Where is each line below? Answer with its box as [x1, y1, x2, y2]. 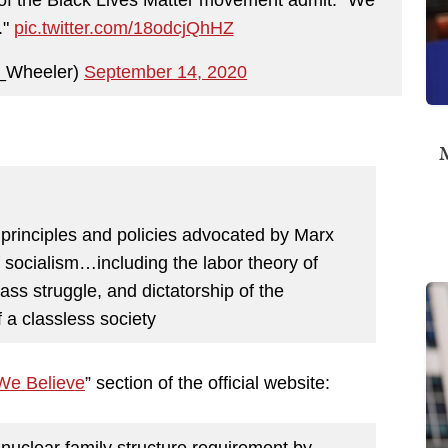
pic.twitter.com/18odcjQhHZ [13, 17, 234, 38]
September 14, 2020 [84, 61, 247, 82]
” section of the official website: [85, 373, 330, 394]
